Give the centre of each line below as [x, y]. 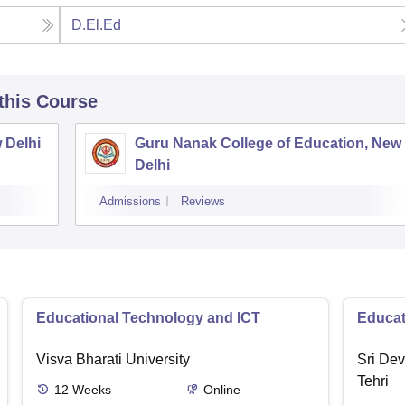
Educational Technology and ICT [148, 318]
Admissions [130, 202]
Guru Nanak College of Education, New [268, 144]
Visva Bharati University [113, 360]
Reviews [203, 202]
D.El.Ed [97, 25]
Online [221, 390]
